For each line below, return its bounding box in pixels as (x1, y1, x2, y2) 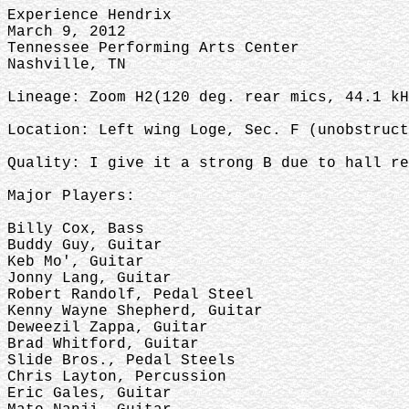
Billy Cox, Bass (7, 221, 144, 237)
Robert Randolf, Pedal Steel (7, 287, 254, 303)
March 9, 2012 (7, 24, 126, 40)
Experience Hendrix (7, 7, 172, 24)
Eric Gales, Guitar (7, 385, 172, 402)
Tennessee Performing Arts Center (7, 40, 299, 57)
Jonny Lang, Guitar (7, 270, 172, 287)
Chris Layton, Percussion (7, 369, 226, 385)
